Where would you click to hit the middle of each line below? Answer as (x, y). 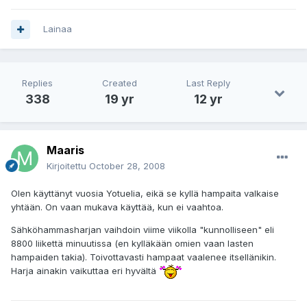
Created (120, 83)
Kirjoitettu (68, 166)
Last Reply (208, 83)
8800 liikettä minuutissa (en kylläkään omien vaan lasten (132, 244)
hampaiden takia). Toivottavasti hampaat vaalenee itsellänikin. (144, 257)
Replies (37, 83)
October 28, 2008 (127, 166)
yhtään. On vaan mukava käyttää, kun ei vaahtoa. (117, 207)
